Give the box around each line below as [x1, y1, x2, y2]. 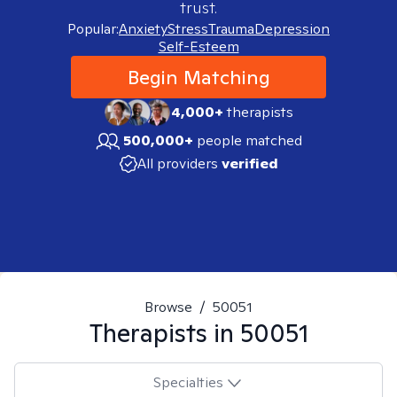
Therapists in [89, 316, 240, 349]
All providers [136, 154, 218, 173]
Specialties [152, 372, 223, 392]
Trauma [208, 19, 254, 38]
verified [221, 154, 278, 173]
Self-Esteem [158, 37, 239, 56]
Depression [254, 19, 330, 38]
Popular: [67, 19, 119, 38]
